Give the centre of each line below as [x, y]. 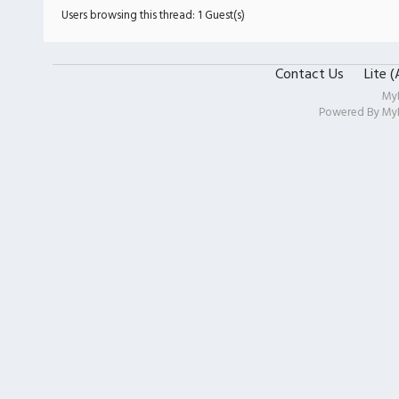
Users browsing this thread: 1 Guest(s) [153, 16]
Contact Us [309, 75]
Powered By [350, 113]
